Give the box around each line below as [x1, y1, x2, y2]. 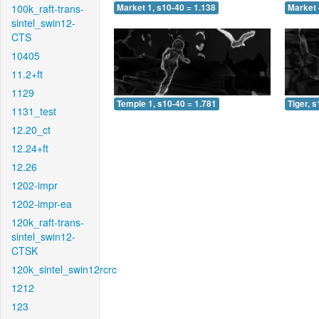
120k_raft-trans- [11, 215, 84, 229]
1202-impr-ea [11, 197, 72, 211]
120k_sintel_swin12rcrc [11, 262, 117, 276]
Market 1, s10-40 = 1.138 [117, 1, 216, 14]
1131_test [11, 104, 56, 118]
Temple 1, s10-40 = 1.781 [117, 97, 216, 110]
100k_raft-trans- [11, 1, 84, 16]
